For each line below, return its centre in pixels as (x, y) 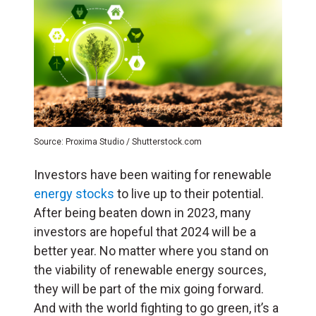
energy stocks (74, 193)
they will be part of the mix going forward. (149, 288)
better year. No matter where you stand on (151, 250)
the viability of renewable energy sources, (150, 269)
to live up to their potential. (189, 193)
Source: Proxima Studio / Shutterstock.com (118, 141)
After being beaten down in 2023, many (142, 212)
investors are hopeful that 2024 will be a (145, 231)
